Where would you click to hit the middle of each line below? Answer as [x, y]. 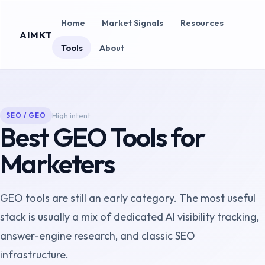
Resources [202, 22]
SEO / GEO [26, 115]
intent [79, 115]
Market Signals [133, 22]
